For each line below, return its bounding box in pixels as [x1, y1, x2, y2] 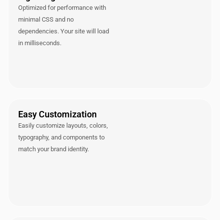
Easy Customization [18, 109, 97, 119]
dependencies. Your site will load [18, 27, 109, 35]
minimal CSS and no [18, 15, 74, 23]
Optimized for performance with [18, 3, 106, 11]
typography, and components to [18, 133, 105, 141]
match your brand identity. [18, 145, 89, 153]
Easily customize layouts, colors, [18, 121, 108, 129]
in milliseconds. [18, 39, 61, 47]
